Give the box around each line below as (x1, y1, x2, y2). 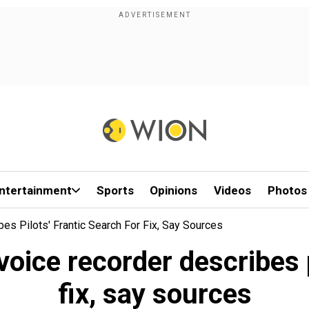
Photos (267, 183, 307, 197)
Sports (96, 183, 134, 197)
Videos (214, 183, 252, 197)
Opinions (150, 183, 198, 197)
